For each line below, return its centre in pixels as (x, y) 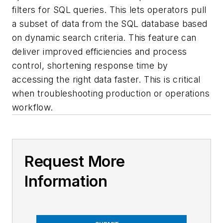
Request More (75, 162)
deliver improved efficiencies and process (100, 52)
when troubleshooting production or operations (111, 94)
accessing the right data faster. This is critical (106, 80)
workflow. (33, 108)
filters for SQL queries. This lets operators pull (109, 10)
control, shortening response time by (90, 66)
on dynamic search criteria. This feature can (104, 38)
